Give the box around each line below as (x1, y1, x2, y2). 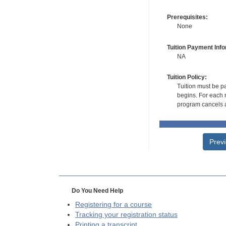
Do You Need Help (71, 187, 123, 195)
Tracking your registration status (75, 211, 178, 219)
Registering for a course (75, 201, 152, 209)
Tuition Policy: (166, 74, 207, 81)
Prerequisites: (166, 14, 208, 21)
